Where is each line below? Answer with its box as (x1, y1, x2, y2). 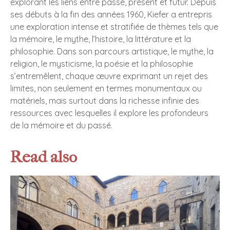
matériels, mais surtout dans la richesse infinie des (10, 95, 199, 106)
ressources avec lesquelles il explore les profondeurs (10, 107, 208, 118)
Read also (10, 147, 77, 167)
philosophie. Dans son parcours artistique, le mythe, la (10, 46, 214, 56)
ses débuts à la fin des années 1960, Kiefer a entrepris (10, 9, 212, 20)
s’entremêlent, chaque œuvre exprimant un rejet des (10, 70, 208, 81)
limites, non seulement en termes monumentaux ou (10, 83, 202, 93)
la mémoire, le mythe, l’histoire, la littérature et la (10, 33, 191, 44)
